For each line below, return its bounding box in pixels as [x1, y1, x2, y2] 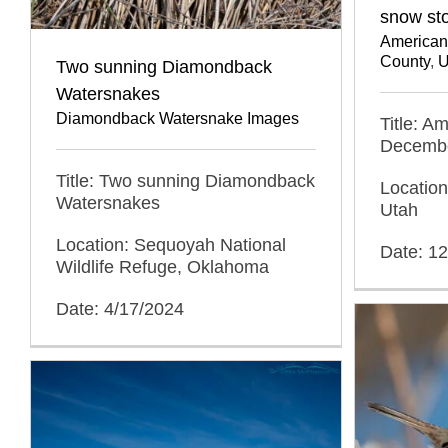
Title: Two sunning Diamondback [56, 170, 315, 191]
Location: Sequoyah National [56, 234, 286, 255]
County [380, 52, 430, 70]
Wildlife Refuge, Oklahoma [56, 256, 269, 277]
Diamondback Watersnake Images [56, 109, 299, 127]
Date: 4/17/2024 [56, 298, 184, 319]
